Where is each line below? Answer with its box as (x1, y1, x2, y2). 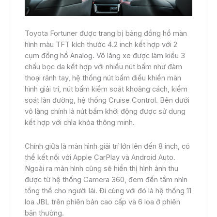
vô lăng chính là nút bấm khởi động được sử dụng (25, 107, 186, 116)
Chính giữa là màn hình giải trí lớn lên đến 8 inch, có (25, 141, 190, 151)
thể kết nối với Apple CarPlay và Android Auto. (25, 153, 175, 162)
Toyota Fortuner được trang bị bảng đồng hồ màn (25, 29, 187, 38)
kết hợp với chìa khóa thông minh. (25, 118, 135, 127)
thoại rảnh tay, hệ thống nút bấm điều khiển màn (25, 74, 181, 83)
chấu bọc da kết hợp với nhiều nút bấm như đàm (25, 62, 182, 72)
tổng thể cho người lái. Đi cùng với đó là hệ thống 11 (25, 186, 191, 195)
